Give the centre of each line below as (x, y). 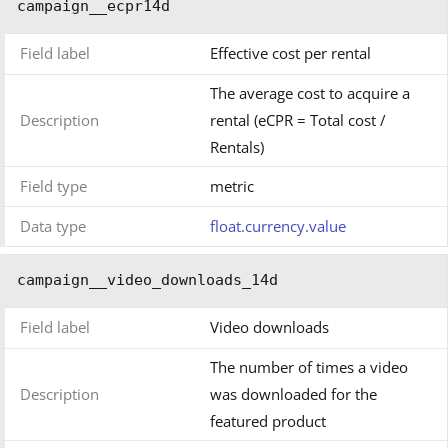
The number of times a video (309, 367)
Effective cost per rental (290, 53)
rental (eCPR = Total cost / (298, 120)
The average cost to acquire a (310, 93)
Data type (53, 226)
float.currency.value (278, 226)
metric (232, 186)
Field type (53, 186)
